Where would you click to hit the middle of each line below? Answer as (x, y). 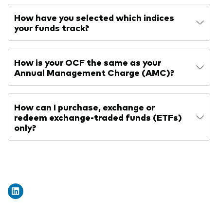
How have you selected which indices (94, 17)
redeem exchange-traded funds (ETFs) (98, 117)
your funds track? (52, 27)
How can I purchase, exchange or (84, 107)
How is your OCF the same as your (88, 62)
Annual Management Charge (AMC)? (94, 72)
